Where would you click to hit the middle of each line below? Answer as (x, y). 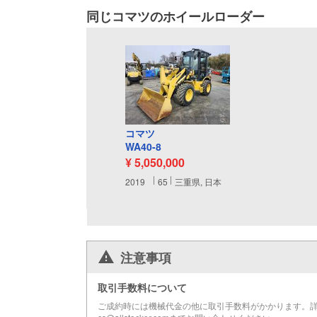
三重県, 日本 (198, 181)
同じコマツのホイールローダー (175, 17)
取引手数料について (142, 287)
